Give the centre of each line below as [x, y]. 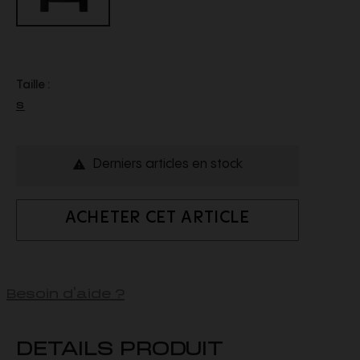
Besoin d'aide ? [65, 290]
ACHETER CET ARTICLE [157, 218]
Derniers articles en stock [168, 164]
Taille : [33, 86]
